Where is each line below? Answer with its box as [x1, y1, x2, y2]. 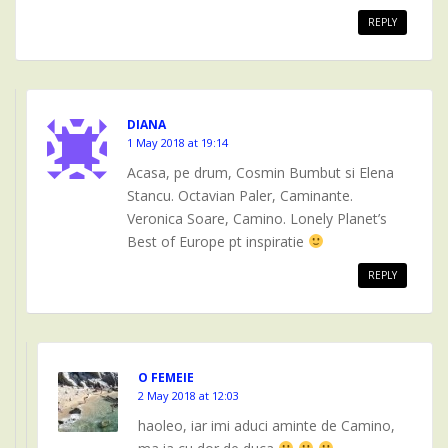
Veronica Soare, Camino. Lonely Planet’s [127, 209, 387, 228]
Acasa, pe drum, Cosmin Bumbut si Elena [127, 163, 394, 182]
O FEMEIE [138, 369, 194, 386]
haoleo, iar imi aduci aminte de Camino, [138, 416, 395, 435]
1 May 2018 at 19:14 [127, 135, 228, 150]
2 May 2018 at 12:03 [138, 388, 239, 403]
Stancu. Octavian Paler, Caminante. [127, 186, 353, 205]
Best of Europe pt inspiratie [127, 232, 308, 251]
